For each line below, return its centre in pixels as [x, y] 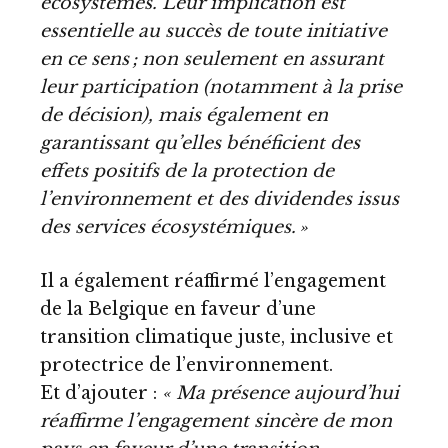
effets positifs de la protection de [187, 171]
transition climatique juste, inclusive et [216, 336]
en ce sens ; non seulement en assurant [212, 59]
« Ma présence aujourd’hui [280, 392]
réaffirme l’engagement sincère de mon [216, 420]
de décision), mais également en [184, 115]
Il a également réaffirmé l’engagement [213, 280]
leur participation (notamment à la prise [221, 87]
